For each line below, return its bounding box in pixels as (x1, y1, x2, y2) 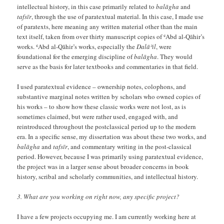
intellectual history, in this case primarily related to (17, 1, 156, 11)
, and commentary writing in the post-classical (67, 141, 192, 151)
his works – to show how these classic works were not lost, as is (17, 101, 186, 111)
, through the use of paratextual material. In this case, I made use (31, 11, 204, 21)
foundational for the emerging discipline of (17, 51, 134, 61)
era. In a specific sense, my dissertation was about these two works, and (17, 131, 207, 141)
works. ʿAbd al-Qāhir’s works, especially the (17, 41, 137, 51)
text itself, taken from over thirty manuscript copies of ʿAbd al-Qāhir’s (17, 31, 205, 41)
